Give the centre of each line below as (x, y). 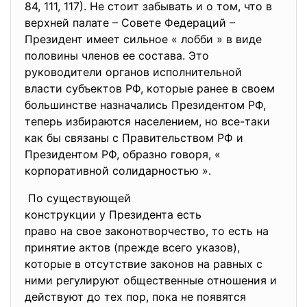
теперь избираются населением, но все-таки (147, 121)
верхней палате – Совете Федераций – (130, 23)
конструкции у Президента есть (115, 214)
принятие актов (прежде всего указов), (132, 247)
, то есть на (237, 231)
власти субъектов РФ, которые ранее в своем (150, 88)
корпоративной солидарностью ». (118, 171)
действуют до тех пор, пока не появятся (135, 297)
